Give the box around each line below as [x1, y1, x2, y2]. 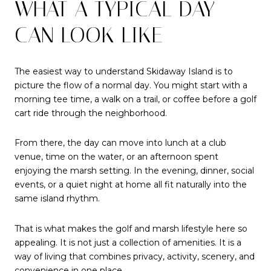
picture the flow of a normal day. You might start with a [15, 79, 247, 91]
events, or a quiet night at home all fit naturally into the [15, 179, 247, 191]
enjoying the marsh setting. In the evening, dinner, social [15, 165, 254, 177]
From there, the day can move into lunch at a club [15, 137, 226, 149]
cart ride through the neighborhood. [15, 107, 167, 119]
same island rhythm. [15, 193, 100, 204]
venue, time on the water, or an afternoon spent [15, 151, 218, 163]
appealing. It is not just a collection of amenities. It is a [15, 237, 241, 248]
